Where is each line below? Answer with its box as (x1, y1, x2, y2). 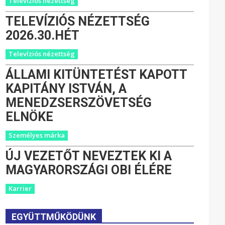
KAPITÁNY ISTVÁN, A (6, 81, 127, 96)
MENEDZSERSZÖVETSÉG (6, 95, 152, 110)
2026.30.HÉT (6, 28, 80, 43)
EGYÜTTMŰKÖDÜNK (12, 211, 96, 222)
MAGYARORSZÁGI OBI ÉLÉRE (6, 163, 172, 178)
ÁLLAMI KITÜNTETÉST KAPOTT (6, 67, 187, 82)
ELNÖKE (6, 109, 54, 125)
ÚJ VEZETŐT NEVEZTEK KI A (6, 149, 172, 164)
